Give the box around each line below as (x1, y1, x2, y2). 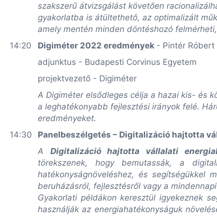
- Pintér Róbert (156, 41, 215, 50)
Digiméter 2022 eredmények (38, 41, 156, 50)
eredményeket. (38, 113, 99, 123)
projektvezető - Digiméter (38, 74, 137, 83)
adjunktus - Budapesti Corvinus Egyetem (38, 57, 197, 67)
